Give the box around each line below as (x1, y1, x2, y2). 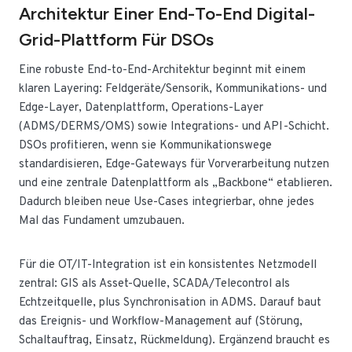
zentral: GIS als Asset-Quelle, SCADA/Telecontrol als (19, 277, 290, 291)
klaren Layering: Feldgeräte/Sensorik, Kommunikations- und (19, 82, 327, 97)
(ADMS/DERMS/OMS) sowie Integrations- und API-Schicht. (19, 119, 329, 134)
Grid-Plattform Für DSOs (19, 29, 214, 50)
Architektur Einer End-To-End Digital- (19, 3, 315, 24)
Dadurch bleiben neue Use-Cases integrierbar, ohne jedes (19, 195, 314, 210)
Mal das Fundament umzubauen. (19, 214, 185, 229)
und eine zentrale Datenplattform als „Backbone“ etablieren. (19, 176, 332, 191)
